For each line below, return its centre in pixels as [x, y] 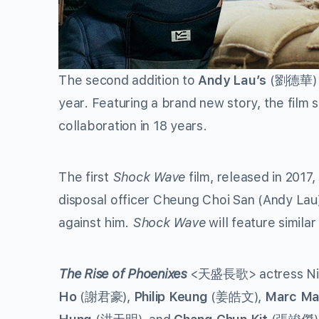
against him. [95, 223]
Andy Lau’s [232, 80]
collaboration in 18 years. [133, 126]
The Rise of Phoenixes [122, 274]
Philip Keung [171, 297]
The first [85, 177]
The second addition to [129, 80]
